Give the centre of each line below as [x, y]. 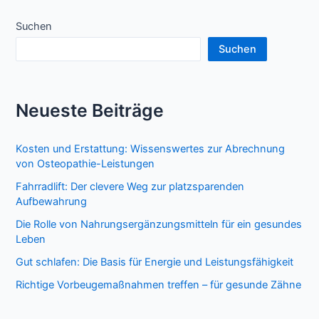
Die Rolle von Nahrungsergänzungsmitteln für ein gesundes [159, 224]
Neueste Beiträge [90, 111]
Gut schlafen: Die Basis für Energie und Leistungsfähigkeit [155, 262]
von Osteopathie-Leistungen [85, 164]
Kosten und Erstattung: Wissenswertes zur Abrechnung [151, 149]
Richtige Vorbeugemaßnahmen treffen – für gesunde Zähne [159, 284]
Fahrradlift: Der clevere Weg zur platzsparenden [130, 186]
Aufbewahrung [52, 201]
